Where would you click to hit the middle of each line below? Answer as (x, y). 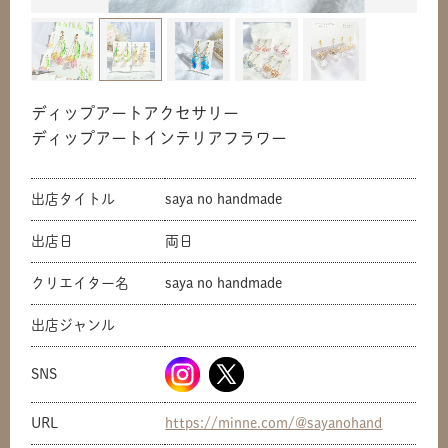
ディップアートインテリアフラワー (159, 138)
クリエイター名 (80, 283)
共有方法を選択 (224, 332)
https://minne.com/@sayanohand (274, 423)
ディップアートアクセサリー (135, 113)
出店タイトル (73, 199)
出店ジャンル (73, 325)
